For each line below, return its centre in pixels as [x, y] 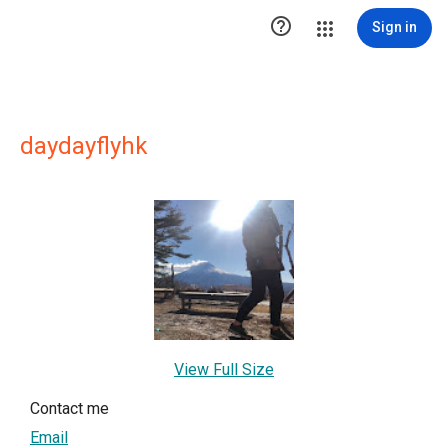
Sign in [394, 27]
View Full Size [224, 369]
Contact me [69, 408]
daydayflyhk [84, 146]
